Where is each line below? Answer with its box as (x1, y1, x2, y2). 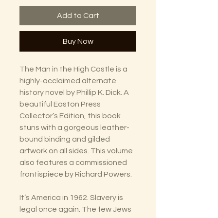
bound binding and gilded (19, 135, 110, 144)
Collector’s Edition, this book (19, 112, 121, 120)
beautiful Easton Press (19, 100, 101, 109)
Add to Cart (56, 12, 99, 20)
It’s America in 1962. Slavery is (19, 194, 123, 202)
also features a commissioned (19, 159, 127, 167)
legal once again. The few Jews (19, 205, 131, 214)
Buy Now (62, 37, 93, 46)
